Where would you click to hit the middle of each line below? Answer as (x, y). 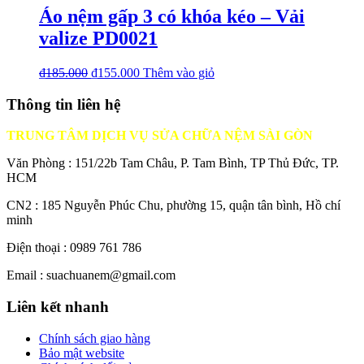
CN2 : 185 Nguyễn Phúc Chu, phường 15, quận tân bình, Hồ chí (173, 206)
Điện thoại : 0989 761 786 (74, 248)
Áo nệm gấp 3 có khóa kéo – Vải (172, 17)
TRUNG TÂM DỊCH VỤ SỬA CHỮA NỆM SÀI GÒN (160, 136)
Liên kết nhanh (58, 307)
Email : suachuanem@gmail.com (91, 275)
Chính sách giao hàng (95, 338)
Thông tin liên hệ (63, 104)
